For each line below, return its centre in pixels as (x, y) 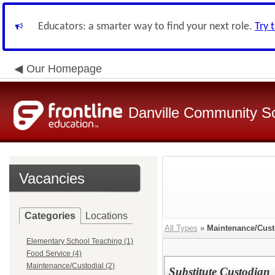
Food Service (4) (54, 254)
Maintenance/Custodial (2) (71, 266)
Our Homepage (64, 69)
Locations (107, 216)
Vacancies (52, 178)
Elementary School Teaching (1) (80, 241)
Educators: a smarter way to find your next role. (146, 27)
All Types (181, 228)
